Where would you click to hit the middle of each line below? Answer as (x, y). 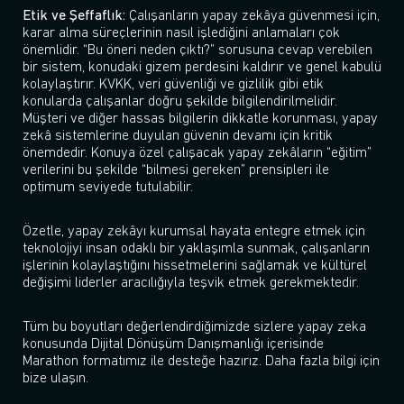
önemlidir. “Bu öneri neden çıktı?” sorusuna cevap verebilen (197, 51)
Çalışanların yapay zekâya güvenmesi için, (252, 17)
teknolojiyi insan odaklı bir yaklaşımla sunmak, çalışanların (196, 249)
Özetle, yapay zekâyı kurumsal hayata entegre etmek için (194, 232)
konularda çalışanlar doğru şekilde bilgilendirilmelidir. (180, 102)
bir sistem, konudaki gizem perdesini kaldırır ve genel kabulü (202, 68)
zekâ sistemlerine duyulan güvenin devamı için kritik (178, 137)
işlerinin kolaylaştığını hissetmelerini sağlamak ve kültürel (195, 266)
